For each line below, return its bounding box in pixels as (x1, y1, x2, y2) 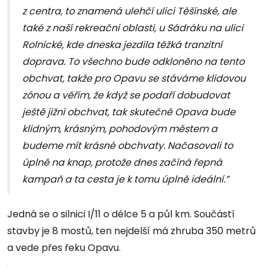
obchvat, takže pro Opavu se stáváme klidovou (22, 71, 246, 86)
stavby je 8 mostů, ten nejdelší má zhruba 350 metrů (7, 224, 256, 238)
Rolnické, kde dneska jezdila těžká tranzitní (22, 38, 222, 52)
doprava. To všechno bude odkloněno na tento (22, 55, 244, 69)
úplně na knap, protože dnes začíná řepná (22, 156, 222, 170)
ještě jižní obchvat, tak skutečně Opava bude (22, 105, 235, 119)
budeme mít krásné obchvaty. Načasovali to (22, 139, 233, 153)
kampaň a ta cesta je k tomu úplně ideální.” (22, 172, 229, 187)
